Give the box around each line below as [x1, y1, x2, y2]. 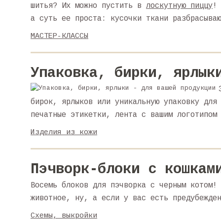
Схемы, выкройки [31, 212, 97, 220]
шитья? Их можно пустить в [31, 1, 146, 10]
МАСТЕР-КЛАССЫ [31, 32, 88, 40]
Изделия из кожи [31, 128, 97, 137]
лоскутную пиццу [146, 1, 213, 10]
